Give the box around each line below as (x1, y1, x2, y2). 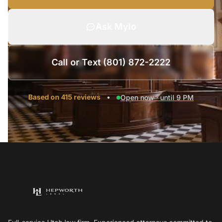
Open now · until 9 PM (120, 93, 194, 102)
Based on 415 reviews (28, 93, 101, 101)
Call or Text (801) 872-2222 (52, 57, 170, 67)
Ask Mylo (96, 21, 136, 32)
